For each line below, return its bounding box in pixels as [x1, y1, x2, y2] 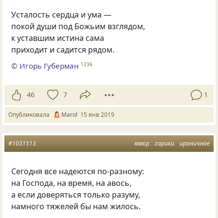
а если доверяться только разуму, [11, 189, 141, 200]
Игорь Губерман [19, 60, 79, 71]
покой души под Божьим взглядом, [11, 21, 145, 32]
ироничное [180, 139, 210, 147]
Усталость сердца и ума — [11, 9, 112, 20]
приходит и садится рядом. [11, 44, 115, 55]
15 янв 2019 [80, 110, 114, 119]
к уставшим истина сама [11, 33, 105, 44]
